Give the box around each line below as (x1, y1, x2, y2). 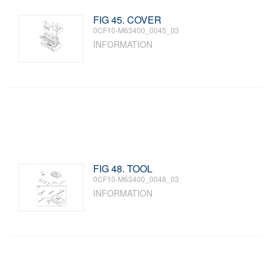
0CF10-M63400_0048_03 (93, 174, 180, 184)
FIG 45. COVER (93, 13, 162, 27)
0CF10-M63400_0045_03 (93, 25, 180, 35)
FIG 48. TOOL (93, 162, 153, 175)
